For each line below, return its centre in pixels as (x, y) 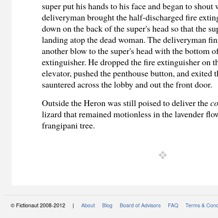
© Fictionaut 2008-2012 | (46, 205)
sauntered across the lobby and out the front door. (127, 84)
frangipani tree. (69, 125)
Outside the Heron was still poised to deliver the (126, 102)
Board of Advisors (140, 205)
